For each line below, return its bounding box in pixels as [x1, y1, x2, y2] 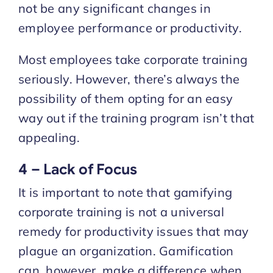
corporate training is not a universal [18, 204, 225, 219]
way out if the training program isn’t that [18, 110, 255, 126]
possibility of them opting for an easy [18, 90, 233, 106]
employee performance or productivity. [18, 19, 243, 35]
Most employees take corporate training [18, 51, 248, 67]
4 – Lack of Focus [18, 160, 137, 179]
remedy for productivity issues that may [18, 223, 249, 239]
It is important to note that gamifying [18, 184, 233, 200]
